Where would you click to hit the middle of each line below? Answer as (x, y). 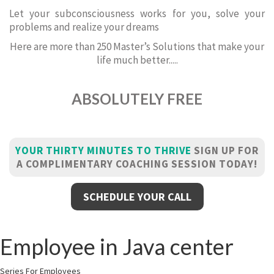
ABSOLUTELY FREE (137, 99)
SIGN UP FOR (225, 150)
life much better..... (137, 60)
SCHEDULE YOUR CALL (137, 197)
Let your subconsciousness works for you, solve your (137, 13)
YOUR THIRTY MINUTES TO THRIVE (103, 150)
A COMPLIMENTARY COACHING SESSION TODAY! (137, 164)
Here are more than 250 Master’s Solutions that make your (137, 46)
